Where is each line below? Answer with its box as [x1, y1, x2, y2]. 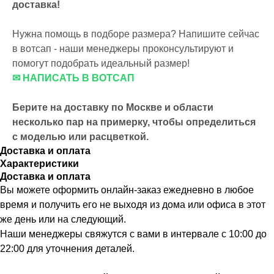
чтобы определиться [152, 117, 256, 128]
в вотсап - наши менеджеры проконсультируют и [12, 43, 234, 54]
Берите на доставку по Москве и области [12, 102, 213, 113]
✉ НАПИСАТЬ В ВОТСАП [12, 73, 135, 84]
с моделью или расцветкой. [12, 131, 149, 143]
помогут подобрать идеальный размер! [12, 58, 190, 69]
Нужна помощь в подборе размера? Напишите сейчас [12, 29, 259, 40]
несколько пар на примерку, [12, 117, 150, 128]
